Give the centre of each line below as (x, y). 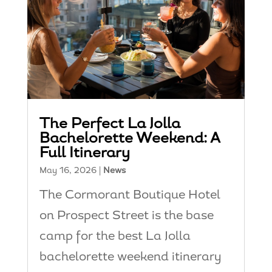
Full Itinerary (84, 153)
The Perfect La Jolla (110, 124)
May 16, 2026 (68, 171)
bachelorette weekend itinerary (130, 257)
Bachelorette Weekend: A (129, 139)
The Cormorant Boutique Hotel (130, 195)
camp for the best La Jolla (115, 236)
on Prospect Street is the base (126, 216)
